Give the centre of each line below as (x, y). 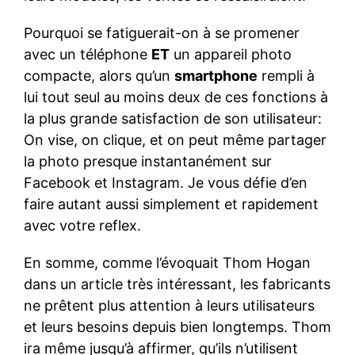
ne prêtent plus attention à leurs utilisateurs (169, 306)
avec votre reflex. (82, 226)
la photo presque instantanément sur (148, 162)
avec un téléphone (88, 55)
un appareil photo (231, 55)
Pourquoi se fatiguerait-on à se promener (162, 33)
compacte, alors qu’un (99, 76)
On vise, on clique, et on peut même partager (175, 140)
